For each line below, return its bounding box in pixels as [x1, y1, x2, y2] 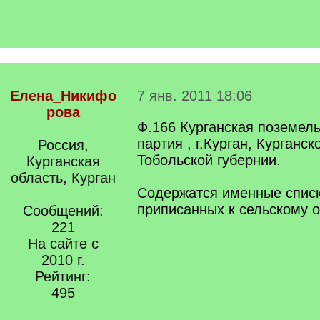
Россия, [37, 137, 89, 153]
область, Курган [10, 170, 116, 186]
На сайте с [27, 236, 99, 251]
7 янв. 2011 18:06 [137, 88, 252, 104]
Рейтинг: [35, 269, 91, 284]
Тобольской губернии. [137, 152, 281, 168]
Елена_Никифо [9, 88, 116, 104]
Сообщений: [22, 203, 104, 219]
